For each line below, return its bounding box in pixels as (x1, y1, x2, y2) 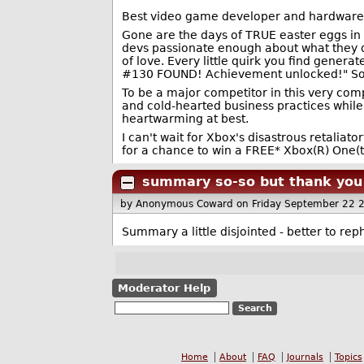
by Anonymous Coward (120, 197, 237, 210)
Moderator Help (118, 281, 211, 294)
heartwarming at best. (121, 111, 249, 125)
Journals (286, 351, 323, 362)
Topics (334, 351, 362, 362)
